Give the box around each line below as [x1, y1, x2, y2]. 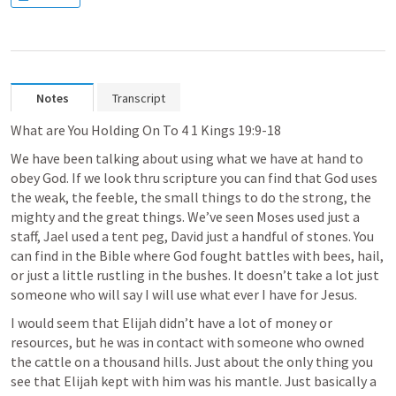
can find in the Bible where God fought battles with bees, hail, [11, 247, 384, 264]
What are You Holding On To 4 [11, 121, 191, 139]
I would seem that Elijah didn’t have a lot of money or [11, 314, 332, 331]
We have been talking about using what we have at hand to [11, 149, 363, 167]
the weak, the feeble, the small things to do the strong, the [11, 188, 371, 206]
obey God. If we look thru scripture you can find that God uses [11, 169, 377, 187]
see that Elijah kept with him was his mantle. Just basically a [11, 372, 377, 390]
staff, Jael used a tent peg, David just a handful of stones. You [11, 227, 374, 245]
